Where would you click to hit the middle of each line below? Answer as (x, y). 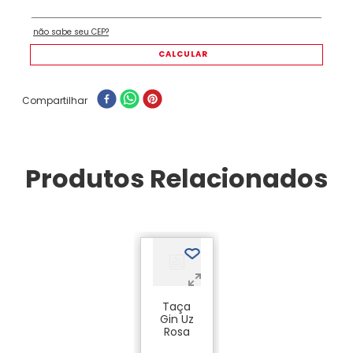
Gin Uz (176, 319)
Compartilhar (55, 100)
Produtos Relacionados (176, 178)
